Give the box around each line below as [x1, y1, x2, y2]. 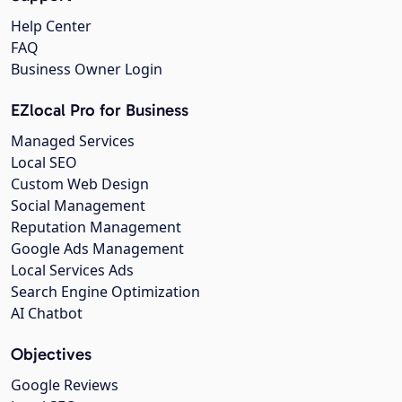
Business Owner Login [11, 58, 162, 79]
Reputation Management [11, 216, 181, 237]
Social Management [11, 195, 145, 215]
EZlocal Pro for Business [11, 99, 188, 120]
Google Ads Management [11, 238, 184, 258]
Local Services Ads [11, 259, 134, 280]
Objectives [11, 343, 92, 364]
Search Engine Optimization [11, 281, 200, 301]
